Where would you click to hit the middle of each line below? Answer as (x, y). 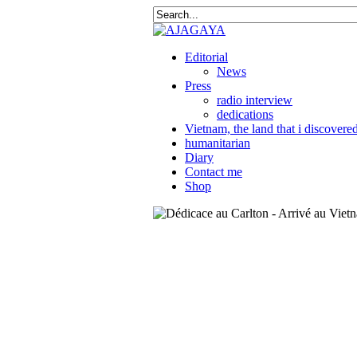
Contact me (214, 172)
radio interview (255, 100)
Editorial (206, 57)
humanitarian (218, 143)
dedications (245, 114)
